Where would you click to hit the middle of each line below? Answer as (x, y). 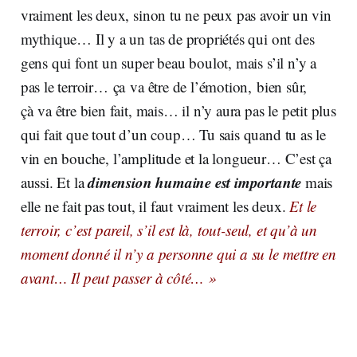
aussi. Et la (54, 182)
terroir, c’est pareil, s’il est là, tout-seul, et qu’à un (169, 229)
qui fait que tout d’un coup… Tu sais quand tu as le (173, 134)
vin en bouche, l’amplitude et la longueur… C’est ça (176, 158)
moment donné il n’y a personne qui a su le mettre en (178, 253)
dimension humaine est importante (195, 182)
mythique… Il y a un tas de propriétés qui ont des (167, 38)
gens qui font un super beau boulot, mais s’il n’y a (169, 62)
